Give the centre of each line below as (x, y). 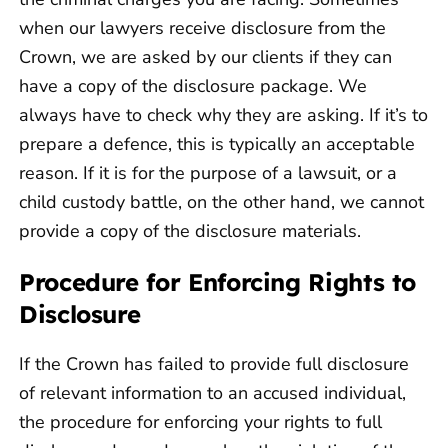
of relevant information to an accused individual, (212, 393)
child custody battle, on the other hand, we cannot (221, 202)
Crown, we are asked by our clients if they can (205, 57)
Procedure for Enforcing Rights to (218, 282)
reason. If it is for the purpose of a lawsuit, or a (208, 173)
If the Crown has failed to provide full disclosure (214, 364)
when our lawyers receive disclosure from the (202, 28)
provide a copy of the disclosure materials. (190, 231)
